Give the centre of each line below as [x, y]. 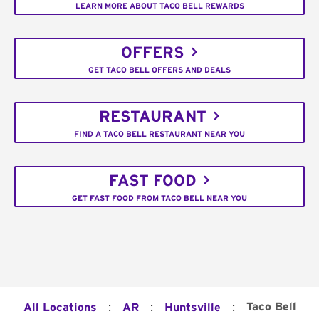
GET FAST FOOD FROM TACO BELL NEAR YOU [159, 198]
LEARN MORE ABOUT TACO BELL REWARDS [159, 6]
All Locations [60, 308]
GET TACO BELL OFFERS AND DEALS [159, 70]
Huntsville [192, 308]
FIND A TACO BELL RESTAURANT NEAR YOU [159, 134]
